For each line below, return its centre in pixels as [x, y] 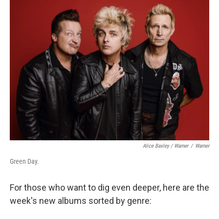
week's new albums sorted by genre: [81, 201]
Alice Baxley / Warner [165, 146]
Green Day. [24, 161]
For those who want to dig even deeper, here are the [109, 187]
